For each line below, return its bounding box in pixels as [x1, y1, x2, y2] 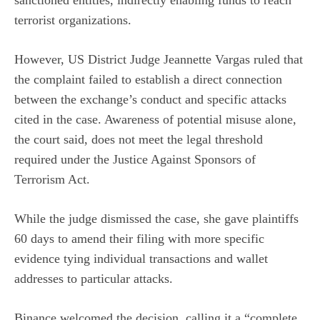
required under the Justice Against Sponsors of [14, 152, 256, 167]
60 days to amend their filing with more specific [14, 231, 264, 246]
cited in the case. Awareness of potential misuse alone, [14, 112, 296, 127]
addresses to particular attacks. [14, 271, 173, 286]
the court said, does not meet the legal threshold [14, 132, 263, 147]
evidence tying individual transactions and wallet [14, 251, 268, 266]
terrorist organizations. [14, 13, 131, 28]
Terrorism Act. [14, 172, 90, 187]
